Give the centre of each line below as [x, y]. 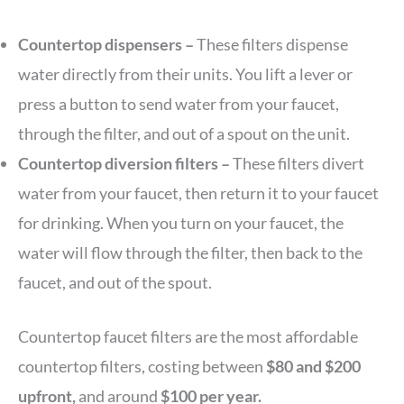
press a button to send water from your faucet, [179, 104]
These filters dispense [272, 45]
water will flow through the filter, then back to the [190, 253]
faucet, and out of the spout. [115, 283]
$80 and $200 [312, 367]
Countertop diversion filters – [125, 164]
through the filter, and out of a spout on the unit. [184, 134]
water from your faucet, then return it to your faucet [198, 193]
